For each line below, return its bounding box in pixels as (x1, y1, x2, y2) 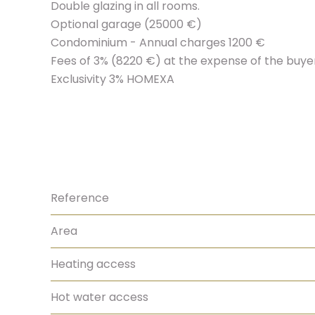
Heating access (51, 256, 136, 272)
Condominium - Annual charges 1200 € (51, 34, 265, 51)
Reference (51, 190, 109, 206)
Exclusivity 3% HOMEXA (51, 71, 174, 87)
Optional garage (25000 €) (51, 16, 202, 32)
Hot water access (51, 289, 148, 305)
